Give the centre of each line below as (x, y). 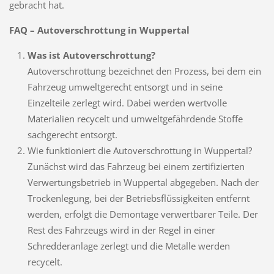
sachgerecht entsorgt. (72, 135)
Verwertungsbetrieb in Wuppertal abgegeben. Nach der (143, 183)
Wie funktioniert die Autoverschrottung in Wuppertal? (139, 151)
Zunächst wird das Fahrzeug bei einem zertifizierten (136, 167)
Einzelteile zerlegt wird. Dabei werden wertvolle (127, 103)
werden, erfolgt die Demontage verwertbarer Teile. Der (143, 214)
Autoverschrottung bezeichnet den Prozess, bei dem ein (144, 71)
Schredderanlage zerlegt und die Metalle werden (128, 246)
